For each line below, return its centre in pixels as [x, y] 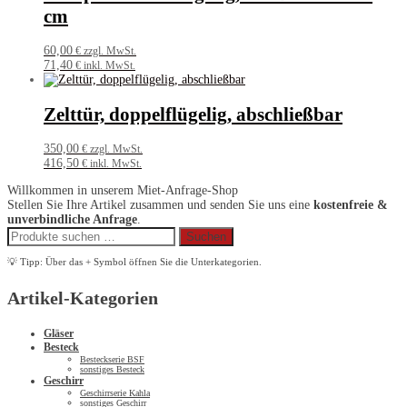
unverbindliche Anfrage [72, 219]
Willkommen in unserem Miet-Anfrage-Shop [123, 190]
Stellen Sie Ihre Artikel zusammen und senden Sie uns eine [160, 204]
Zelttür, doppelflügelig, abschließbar [193, 114]
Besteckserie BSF [112, 359]
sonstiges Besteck [112, 369]
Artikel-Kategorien [83, 298]
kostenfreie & [351, 204]
